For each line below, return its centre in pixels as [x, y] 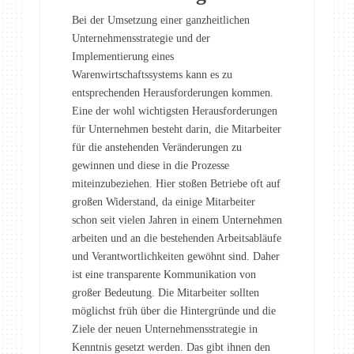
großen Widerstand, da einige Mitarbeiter [164, 201]
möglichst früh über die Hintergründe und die [174, 311]
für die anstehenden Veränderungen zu [157, 147]
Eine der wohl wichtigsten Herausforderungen [175, 111]
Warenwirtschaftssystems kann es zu [152, 74]
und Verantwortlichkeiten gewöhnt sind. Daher [176, 256]
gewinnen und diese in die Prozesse [151, 165]
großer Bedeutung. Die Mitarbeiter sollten [166, 292]
